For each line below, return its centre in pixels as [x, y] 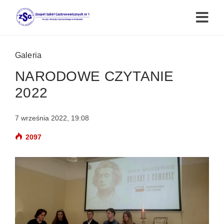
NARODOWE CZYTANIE [94, 76]
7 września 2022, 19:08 [52, 118]
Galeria [28, 55]
